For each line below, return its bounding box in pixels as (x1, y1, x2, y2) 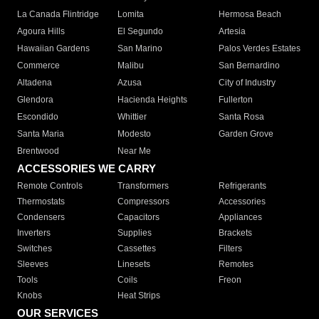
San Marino (117, 43, 163, 54)
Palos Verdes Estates (218, 43, 300, 54)
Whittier (117, 112, 147, 122)
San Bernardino (218, 61, 280, 71)
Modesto (117, 129, 152, 140)
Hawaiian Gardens (17, 43, 90, 54)
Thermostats (17, 197, 65, 207)
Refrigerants (218, 181, 266, 192)
